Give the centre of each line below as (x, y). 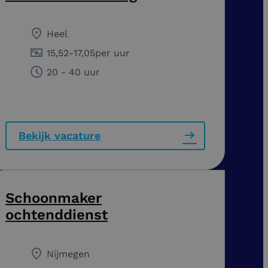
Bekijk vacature (60, 135)
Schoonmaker (54, 198)
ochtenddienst (57, 214)
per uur (112, 53)
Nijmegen (68, 254)
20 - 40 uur (73, 72)
